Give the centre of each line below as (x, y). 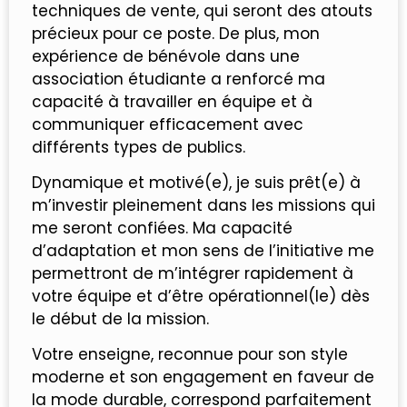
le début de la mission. (120, 318)
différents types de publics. (139, 147)
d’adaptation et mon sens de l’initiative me (203, 250)
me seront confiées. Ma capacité (162, 228)
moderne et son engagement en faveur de (203, 377)
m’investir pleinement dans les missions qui (203, 205)
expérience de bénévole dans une (166, 56)
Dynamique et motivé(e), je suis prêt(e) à (196, 182)
